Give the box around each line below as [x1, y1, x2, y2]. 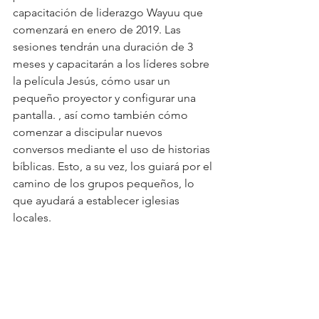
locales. [13, 211, 51, 224]
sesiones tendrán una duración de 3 [13, 40, 196, 53]
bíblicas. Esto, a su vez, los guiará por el [13, 159, 215, 173]
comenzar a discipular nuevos [13, 125, 165, 139]
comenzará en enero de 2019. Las [13, 23, 184, 36]
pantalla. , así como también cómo [13, 108, 191, 122]
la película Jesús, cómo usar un [13, 74, 173, 88]
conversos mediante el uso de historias [13, 142, 213, 156]
